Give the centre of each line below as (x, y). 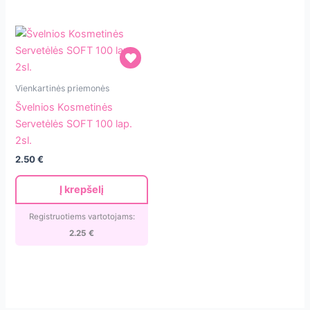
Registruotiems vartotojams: (82, 216)
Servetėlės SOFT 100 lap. (74, 124)
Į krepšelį (82, 189)
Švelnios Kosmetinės (64, 107)
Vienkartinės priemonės (63, 89)
